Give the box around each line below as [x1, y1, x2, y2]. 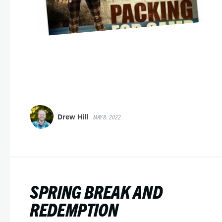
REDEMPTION [30, 198, 118, 220]
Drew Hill [57, 112, 88, 121]
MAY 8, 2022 [93, 113, 121, 120]
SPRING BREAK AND [30, 180, 163, 202]
